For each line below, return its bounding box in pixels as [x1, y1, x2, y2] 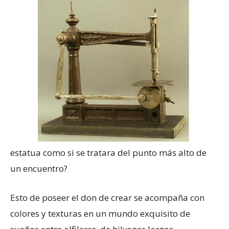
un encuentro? [10, 163, 67, 174]
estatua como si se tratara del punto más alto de [10, 147, 207, 158]
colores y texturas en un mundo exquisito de [10, 208, 190, 219]
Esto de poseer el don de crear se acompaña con [10, 192, 204, 203]
